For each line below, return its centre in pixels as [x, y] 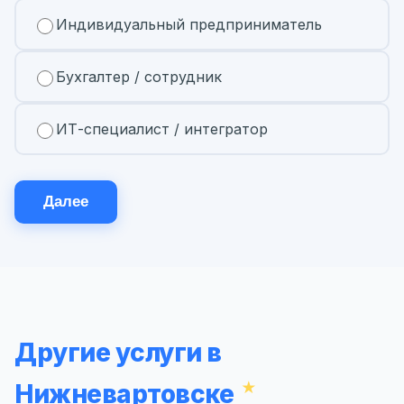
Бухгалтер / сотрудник [139, 77]
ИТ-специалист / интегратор [162, 129]
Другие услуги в [118, 352]
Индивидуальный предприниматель [189, 25]
